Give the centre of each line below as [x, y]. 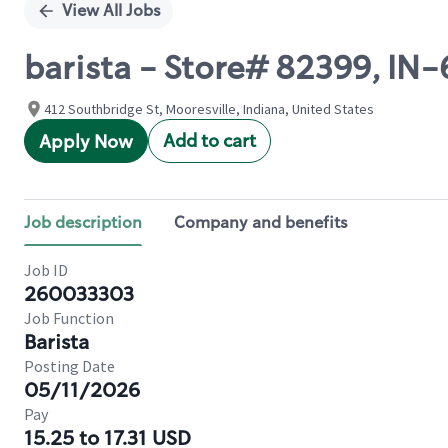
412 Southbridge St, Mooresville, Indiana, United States [209, 109]
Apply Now [86, 142]
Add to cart [209, 141]
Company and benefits [261, 222]
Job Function [69, 318]
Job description [83, 222]
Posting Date [69, 366]
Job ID [46, 270]
